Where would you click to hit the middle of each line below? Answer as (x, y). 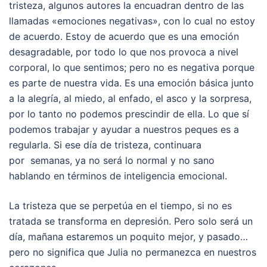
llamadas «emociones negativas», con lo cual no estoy (132, 21)
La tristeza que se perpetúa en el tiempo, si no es (120, 206)
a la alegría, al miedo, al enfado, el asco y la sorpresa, (130, 99)
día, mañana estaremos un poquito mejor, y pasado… (128, 237)
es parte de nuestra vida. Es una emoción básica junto (131, 83)
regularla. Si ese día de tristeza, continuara (105, 145)
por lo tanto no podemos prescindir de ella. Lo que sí (129, 114)
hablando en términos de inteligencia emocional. (118, 176)
